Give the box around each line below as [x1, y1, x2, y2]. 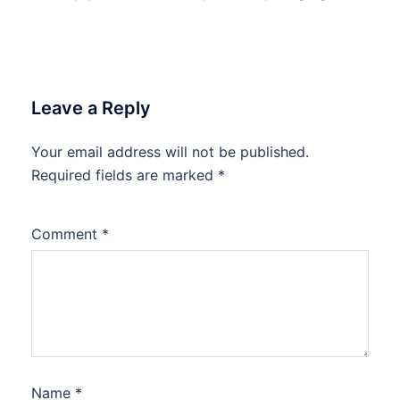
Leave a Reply [31, 97, 151, 120]
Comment [31, 225, 102, 244]
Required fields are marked [31, 166, 218, 185]
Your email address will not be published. [31, 143, 309, 162]
